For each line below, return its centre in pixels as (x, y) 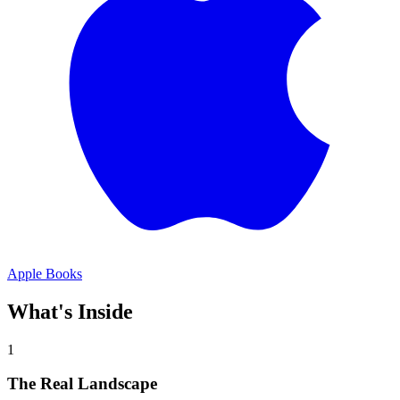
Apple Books (45, 273)
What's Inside (70, 311)
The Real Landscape (82, 384)
